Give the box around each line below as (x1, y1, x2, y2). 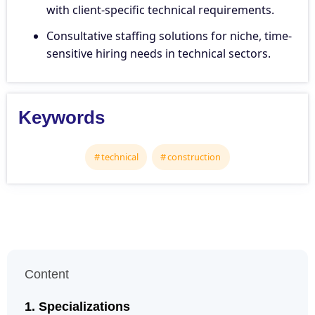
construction (167, 150, 221, 163)
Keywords (18, 107, 105, 129)
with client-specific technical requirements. (46, 2, 274, 18)
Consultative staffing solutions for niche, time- (46, 28, 292, 44)
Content (25, 267, 69, 282)
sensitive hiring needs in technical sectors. (46, 46, 271, 62)
